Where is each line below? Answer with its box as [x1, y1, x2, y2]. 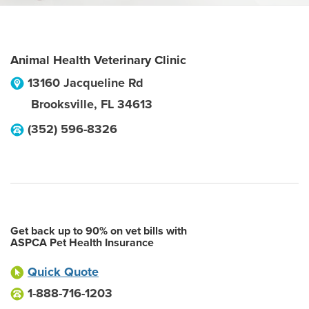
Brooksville [31, 97, 94, 112]
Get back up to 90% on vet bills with [10, 224, 187, 238]
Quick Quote [28, 264, 99, 279]
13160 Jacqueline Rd [28, 75, 143, 90]
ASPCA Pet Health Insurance [10, 236, 154, 250]
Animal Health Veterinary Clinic [10, 52, 186, 68]
